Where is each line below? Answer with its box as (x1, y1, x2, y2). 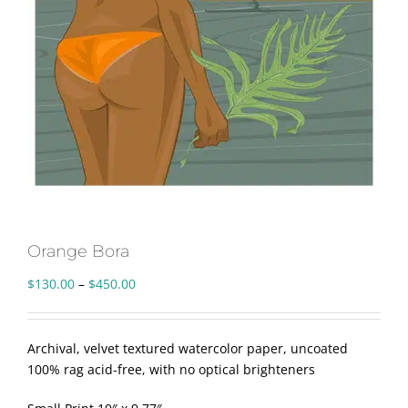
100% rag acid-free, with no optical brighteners (27, 361, 315, 378)
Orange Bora (27, 241, 129, 261)
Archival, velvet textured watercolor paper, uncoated (27, 340, 348, 357)
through (135, 337, 184, 354)
